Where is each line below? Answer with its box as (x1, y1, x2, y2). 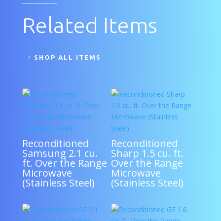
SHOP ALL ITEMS (34, 53, 101, 61)
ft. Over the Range (22, 156, 107, 170)
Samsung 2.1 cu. (22, 146, 98, 160)
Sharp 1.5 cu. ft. (110, 146, 184, 160)
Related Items (22, 12, 157, 37)
